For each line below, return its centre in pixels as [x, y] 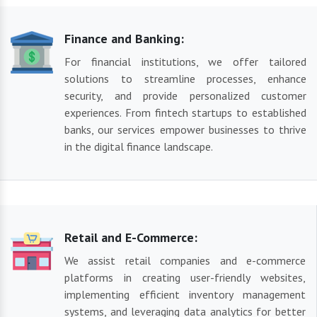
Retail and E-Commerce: [131, 238]
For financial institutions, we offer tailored [185, 62]
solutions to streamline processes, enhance [185, 79]
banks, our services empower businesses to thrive [185, 130]
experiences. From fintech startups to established [185, 113]
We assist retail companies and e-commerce [185, 261]
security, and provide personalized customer [185, 96]
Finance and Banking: [124, 39]
